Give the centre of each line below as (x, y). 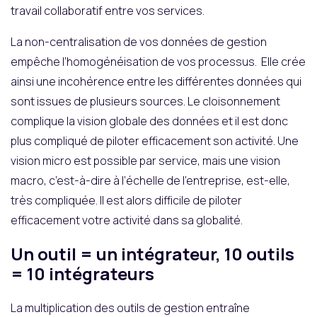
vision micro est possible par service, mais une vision (145, 160)
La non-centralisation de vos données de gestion (139, 41)
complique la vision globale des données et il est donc (149, 121)
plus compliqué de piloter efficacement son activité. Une (155, 140)
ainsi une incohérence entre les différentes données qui (156, 81)
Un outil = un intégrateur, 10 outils (152, 253)
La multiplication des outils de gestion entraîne (130, 307)
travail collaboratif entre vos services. (108, 10)
